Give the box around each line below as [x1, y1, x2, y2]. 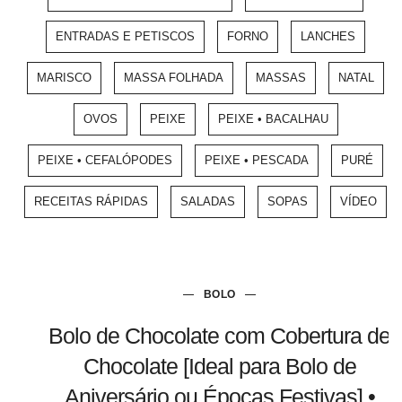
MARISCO [37, 70, 92, 84]
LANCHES [301, 29, 355, 43]
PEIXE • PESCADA [205, 153, 309, 167]
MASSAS [256, 70, 306, 84]
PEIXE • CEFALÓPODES [38, 153, 172, 167]
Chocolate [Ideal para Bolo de [83, 353, 356, 379]
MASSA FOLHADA [124, 70, 223, 84]
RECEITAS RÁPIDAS [34, 194, 148, 208]
